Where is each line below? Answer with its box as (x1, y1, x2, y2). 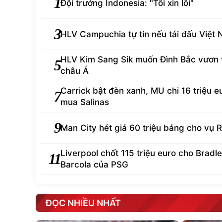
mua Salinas (60, 97, 109, 107)
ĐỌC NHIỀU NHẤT (46, 198, 121, 208)
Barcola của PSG (60, 160, 128, 169)
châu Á (60, 66, 89, 76)
